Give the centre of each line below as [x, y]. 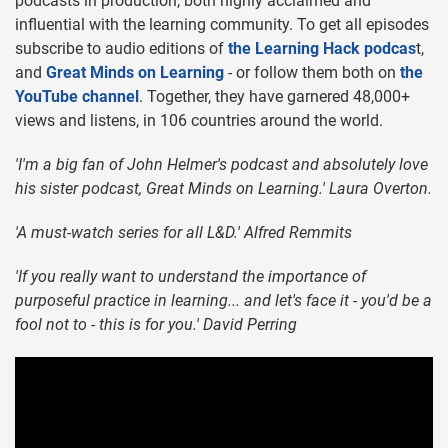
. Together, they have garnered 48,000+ [274, 97]
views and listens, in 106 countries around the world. [199, 121]
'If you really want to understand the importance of [190, 277]
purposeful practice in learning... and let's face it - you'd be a [223, 301]
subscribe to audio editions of [119, 49]
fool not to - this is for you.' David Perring [156, 325]
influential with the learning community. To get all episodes [222, 25]
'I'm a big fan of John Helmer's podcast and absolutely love [221, 165]
